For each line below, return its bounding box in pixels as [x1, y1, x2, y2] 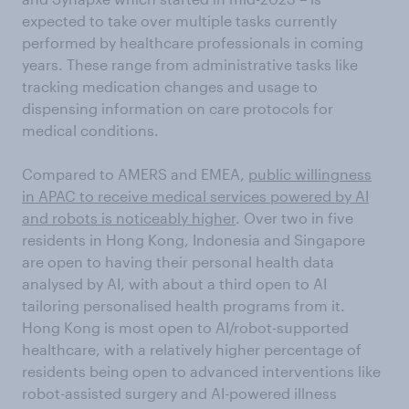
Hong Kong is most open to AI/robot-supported [22, 319, 349, 336]
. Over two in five [236, 209, 353, 226]
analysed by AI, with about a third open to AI [22, 275, 327, 292]
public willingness [248, 165, 372, 183]
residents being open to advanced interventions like [22, 362, 381, 380]
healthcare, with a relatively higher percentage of [22, 341, 362, 358]
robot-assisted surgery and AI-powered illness [22, 384, 337, 402]
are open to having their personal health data [22, 253, 334, 270]
